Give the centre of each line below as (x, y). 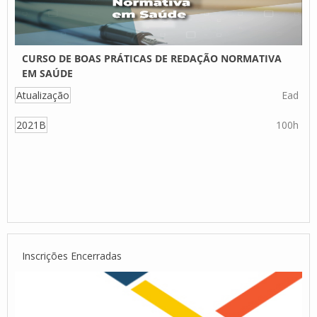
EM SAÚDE (47, 73)
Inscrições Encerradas (72, 256)
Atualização (43, 95)
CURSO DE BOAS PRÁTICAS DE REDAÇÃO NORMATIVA (152, 58)
